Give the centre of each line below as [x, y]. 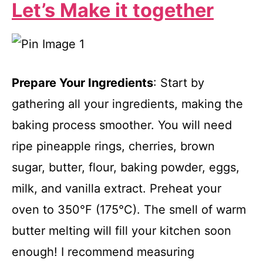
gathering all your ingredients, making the [127, 104]
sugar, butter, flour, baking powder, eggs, [126, 167]
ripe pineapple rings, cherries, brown [113, 146]
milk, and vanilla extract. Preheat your [117, 188]
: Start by [179, 82]
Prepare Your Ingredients [82, 82]
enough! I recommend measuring [103, 252]
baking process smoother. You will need [122, 125]
